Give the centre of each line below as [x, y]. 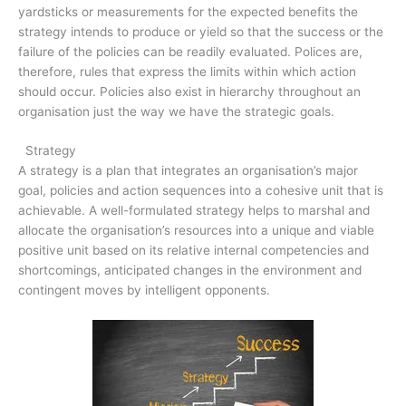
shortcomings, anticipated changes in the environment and [190, 271]
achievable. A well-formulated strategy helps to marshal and [194, 211]
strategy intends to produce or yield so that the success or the [201, 31]
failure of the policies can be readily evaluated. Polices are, [190, 51]
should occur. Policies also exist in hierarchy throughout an [189, 91]
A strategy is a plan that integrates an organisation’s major [188, 171]
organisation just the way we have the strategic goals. [176, 111]
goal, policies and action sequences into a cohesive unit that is [201, 191]
